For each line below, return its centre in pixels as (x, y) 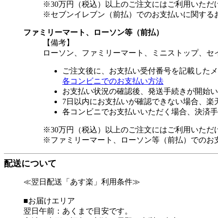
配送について (30, 163)
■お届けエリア (49, 201)
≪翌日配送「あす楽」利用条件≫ (82, 182)
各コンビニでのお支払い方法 (113, 81)
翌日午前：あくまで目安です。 (78, 211)
